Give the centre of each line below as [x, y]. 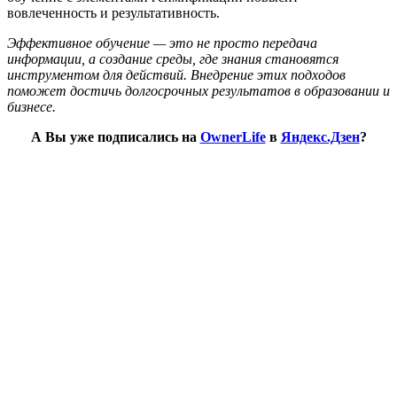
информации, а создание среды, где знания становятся [173, 58]
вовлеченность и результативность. [113, 12]
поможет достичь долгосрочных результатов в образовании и [198, 90]
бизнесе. [31, 106]
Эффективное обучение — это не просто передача [162, 43]
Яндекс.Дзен [320, 136]
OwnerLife [233, 136]
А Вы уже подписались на [115, 136]
